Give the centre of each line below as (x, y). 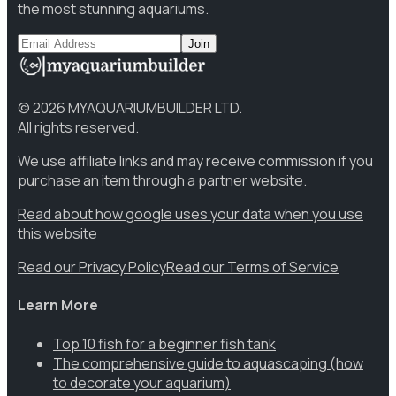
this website (57, 233)
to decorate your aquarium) (142, 382)
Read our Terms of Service (252, 267)
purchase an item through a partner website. (162, 180)
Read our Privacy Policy (92, 267)
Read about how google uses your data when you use (190, 213)
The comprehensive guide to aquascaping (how (208, 363)
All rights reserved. (78, 127)
